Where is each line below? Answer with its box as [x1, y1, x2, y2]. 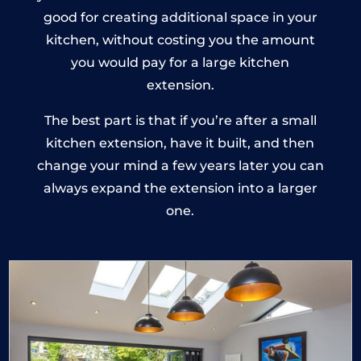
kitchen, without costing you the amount [45, 31, 315, 48]
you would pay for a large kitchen [71, 54, 290, 70]
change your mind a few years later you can [36, 157, 324, 173]
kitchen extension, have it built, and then [46, 135, 315, 151]
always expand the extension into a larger [43, 180, 317, 196]
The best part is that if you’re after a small [44, 112, 317, 128]
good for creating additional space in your [43, 9, 317, 25]
